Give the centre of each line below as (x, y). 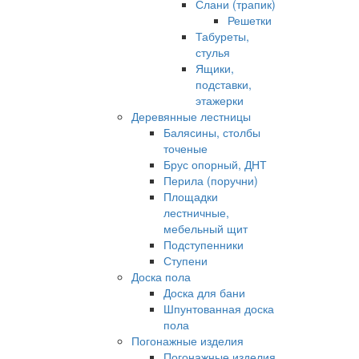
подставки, (223, 84)
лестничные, (196, 212)
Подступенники (203, 244)
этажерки (219, 100)
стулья (212, 52)
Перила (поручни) (210, 180)
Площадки (190, 196)
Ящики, (214, 68)
